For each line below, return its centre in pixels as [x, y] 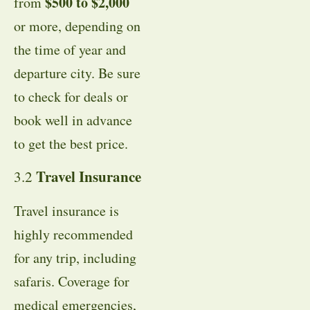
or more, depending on [77, 26]
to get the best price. [71, 144]
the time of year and [70, 50]
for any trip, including [75, 258]
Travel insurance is [66, 211]
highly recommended [73, 235]
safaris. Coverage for [72, 282]
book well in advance [73, 120]
